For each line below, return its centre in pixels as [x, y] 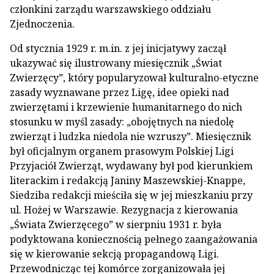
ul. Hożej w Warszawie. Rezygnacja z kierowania [124, 210]
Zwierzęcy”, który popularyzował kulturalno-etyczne [134, 78]
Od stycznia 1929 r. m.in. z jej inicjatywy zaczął [118, 48]
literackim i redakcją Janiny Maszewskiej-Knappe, [128, 180]
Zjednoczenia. [42, 24]
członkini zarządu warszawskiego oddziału [110, 9]
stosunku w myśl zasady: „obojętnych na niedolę [122, 122]
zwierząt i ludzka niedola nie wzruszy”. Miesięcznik [131, 136]
